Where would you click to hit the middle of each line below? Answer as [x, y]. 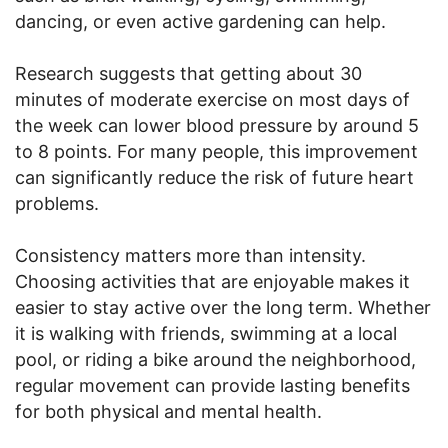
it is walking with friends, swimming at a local [206, 333]
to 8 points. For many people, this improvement [216, 151]
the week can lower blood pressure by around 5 [217, 125]
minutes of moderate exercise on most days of [212, 99]
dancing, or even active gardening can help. [200, 21]
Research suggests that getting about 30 [188, 73]
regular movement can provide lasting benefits [212, 385]
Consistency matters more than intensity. [190, 255]
